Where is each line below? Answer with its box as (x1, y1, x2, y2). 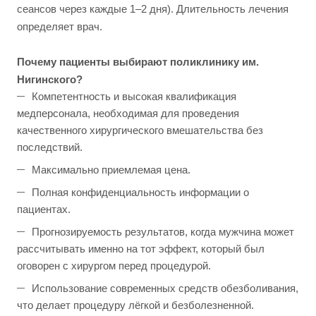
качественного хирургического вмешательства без (17, 124, 263, 137)
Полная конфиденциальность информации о (32, 186, 249, 199)
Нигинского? (17, 73, 83, 86)
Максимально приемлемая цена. (32, 164, 190, 176)
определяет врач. (17, 20, 102, 33)
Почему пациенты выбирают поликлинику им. (17, 56, 259, 68)
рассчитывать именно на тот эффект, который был (17, 243, 265, 255)
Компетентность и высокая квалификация (32, 90, 236, 103)
